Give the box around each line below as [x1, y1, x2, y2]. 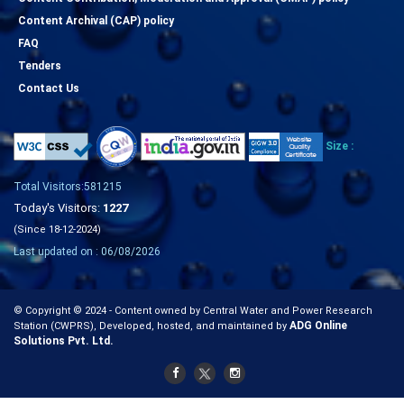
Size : [323, 140, 356, 152]
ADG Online [289, 318, 347, 332]
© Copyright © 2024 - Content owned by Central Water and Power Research [14, 304, 372, 317]
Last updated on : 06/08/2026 [14, 244, 161, 258]
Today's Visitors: [14, 200, 103, 215]
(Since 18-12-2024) [14, 223, 101, 235]
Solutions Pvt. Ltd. [14, 334, 114, 347]
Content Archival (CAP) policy [18, 14, 174, 27]
